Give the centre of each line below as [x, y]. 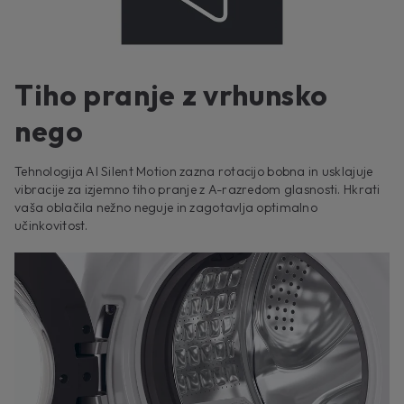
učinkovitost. [51, 226]
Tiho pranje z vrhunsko [172, 95]
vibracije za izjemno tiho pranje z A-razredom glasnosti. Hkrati [197, 190]
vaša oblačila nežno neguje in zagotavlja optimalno [166, 208]
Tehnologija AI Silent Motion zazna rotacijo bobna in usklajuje [194, 172]
